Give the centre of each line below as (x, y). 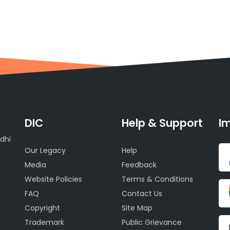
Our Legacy (45, 150)
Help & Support (162, 123)
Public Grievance (151, 222)
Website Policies (53, 179)
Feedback (139, 165)
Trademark (44, 222)
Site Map (137, 208)
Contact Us (142, 193)
